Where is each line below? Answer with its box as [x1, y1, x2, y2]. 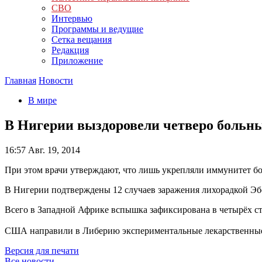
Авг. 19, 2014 [26, 144, 80, 155]
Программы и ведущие [51, 24, 143, 34]
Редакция [51, 45, 89, 55]
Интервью [51, 13, 92, 23]
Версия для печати [5, 245, 79, 256]
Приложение [51, 56, 103, 65]
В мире [28, 95, 57, 105]
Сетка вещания [51, 35, 112, 44]
